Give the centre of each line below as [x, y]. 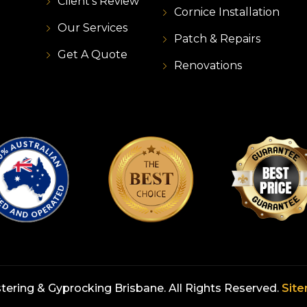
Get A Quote [93, 55]
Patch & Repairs [217, 39]
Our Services [93, 28]
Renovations [208, 66]
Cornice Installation [227, 12]
